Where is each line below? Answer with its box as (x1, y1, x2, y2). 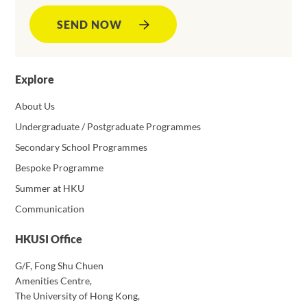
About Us (15, 100, 56, 112)
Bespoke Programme (15, 162, 104, 173)
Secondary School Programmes (15, 141, 148, 153)
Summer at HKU (15, 182, 85, 194)
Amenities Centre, (15, 275, 93, 286)
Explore (15, 73, 55, 86)
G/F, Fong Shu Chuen (15, 260, 104, 271)
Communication (15, 203, 85, 214)
